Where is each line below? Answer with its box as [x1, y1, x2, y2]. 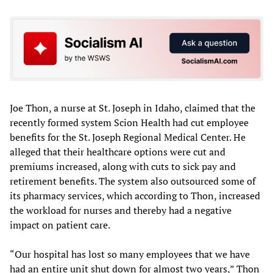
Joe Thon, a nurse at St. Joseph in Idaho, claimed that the [10, 101, 255, 115]
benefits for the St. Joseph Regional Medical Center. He [10, 130, 246, 144]
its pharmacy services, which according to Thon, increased [10, 188, 260, 202]
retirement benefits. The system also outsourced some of [10, 174, 255, 188]
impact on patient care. [10, 218, 110, 232]
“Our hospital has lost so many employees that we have [10, 247, 250, 261]
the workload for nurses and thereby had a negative [10, 203, 232, 217]
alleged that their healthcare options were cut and [10, 144, 225, 158]
